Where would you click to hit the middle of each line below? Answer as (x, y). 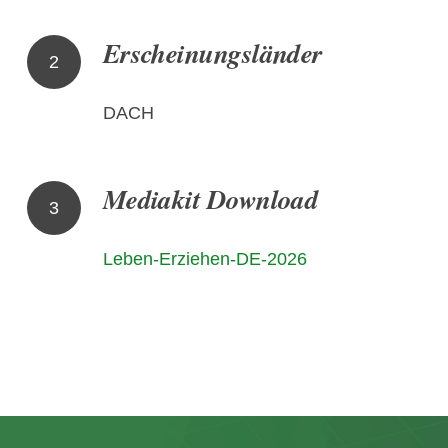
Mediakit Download (210, 198)
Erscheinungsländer (212, 52)
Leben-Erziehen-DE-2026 (204, 258)
